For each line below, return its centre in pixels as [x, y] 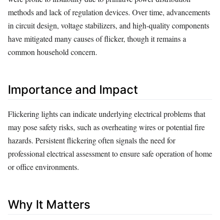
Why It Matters [49, 204]
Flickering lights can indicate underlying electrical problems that [107, 113]
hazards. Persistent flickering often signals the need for [92, 140]
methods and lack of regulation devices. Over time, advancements [109, 12]
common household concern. [53, 52]
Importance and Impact [73, 89]
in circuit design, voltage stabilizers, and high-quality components [109, 25]
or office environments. [43, 166]
